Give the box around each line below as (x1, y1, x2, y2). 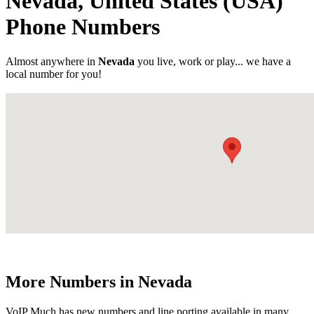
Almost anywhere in (6, 55, 98, 67)
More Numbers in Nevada (6, 272, 192, 291)
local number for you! (6, 67, 102, 80)
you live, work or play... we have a (135, 55, 291, 67)
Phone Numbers (6, 14, 160, 40)
